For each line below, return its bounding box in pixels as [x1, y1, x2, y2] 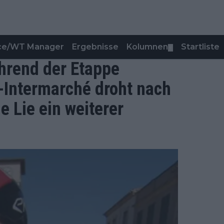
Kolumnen [126, 42, 168, 51]
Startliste [181, 42, 219, 51]
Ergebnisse [72, 42, 118, 51]
